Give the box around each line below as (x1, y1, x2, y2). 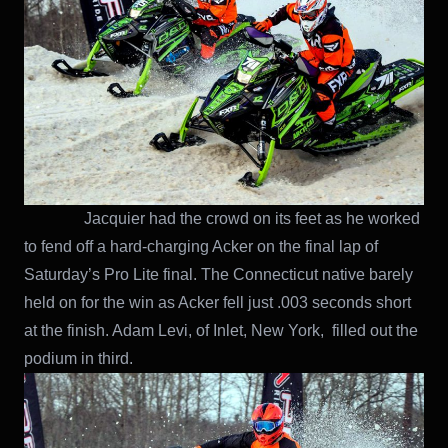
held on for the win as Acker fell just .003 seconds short (24, 294, 411, 312)
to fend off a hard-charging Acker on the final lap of (24, 238, 378, 256)
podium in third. (24, 350, 133, 368)
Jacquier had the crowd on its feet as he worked (24, 210, 420, 228)
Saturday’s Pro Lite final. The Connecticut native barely (24, 266, 413, 284)
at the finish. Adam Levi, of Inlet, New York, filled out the (24, 322, 418, 340)
